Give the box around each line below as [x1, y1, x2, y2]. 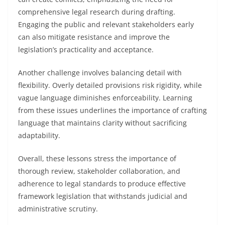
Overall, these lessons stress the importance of [18, 154, 176, 163]
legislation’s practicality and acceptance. [18, 45, 154, 54]
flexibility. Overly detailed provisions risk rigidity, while [18, 80, 202, 90]
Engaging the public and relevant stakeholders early [18, 20, 194, 29]
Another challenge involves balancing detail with [18, 68, 182, 77]
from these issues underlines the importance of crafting [18, 105, 207, 115]
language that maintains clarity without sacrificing [18, 118, 187, 128]
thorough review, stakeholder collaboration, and [18, 166, 180, 176]
